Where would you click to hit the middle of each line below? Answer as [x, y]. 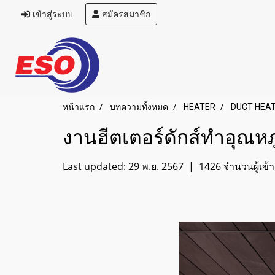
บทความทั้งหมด [139, 107]
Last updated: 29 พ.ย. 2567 [123, 166]
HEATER [199, 107]
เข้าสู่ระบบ [52, 14]
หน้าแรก [79, 107]
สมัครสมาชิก [125, 14]
